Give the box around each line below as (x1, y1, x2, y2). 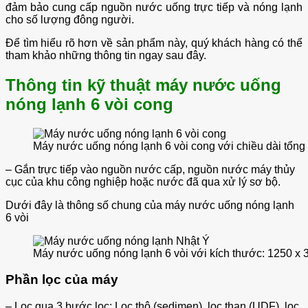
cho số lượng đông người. (5, 13, 134, 25)
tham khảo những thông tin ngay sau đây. (5, 49, 206, 61)
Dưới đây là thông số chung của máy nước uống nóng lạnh (5, 199, 294, 211)
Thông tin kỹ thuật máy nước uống (5, 75, 281, 94)
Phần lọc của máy (5, 272, 118, 287)
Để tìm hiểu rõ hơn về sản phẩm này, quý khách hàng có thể (5, 36, 302, 49)
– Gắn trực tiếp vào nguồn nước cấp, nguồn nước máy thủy (5, 163, 295, 175)
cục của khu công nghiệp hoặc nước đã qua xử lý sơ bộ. (5, 175, 280, 188)
